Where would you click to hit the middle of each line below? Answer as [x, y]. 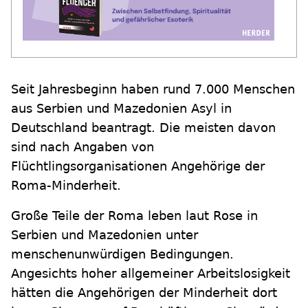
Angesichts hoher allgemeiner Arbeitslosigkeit [151, 273]
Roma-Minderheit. [66, 185]
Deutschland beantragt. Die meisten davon [143, 128]
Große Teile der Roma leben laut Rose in [134, 216]
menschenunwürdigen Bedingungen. [122, 254]
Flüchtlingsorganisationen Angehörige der [138, 166]
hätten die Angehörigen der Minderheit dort [144, 293]
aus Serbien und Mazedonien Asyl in [121, 108]
